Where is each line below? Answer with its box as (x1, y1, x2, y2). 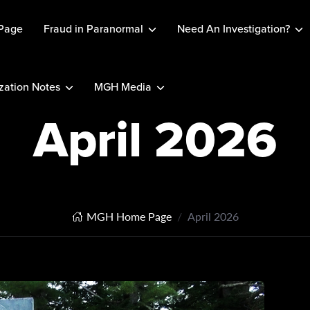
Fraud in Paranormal (43, 21, 143, 37)
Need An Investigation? (176, 21, 290, 37)
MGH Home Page (86, 208, 172, 224)
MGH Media (93, 79, 152, 95)
